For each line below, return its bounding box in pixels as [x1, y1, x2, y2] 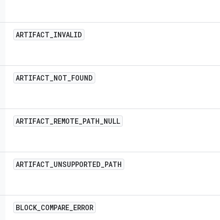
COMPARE [41, 203, 69, 212]
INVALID [54, 30, 82, 39]
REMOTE [54, 116, 79, 126]
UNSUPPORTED [54, 160, 101, 169]
